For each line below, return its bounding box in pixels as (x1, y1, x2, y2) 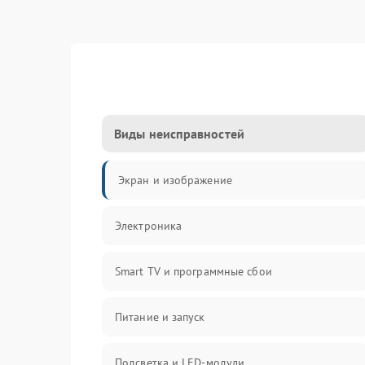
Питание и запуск (115, 310, 205, 324)
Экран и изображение (118, 173, 232, 187)
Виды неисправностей (114, 125, 244, 142)
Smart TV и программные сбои (115, 264, 272, 279)
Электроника (115, 218, 182, 233)
